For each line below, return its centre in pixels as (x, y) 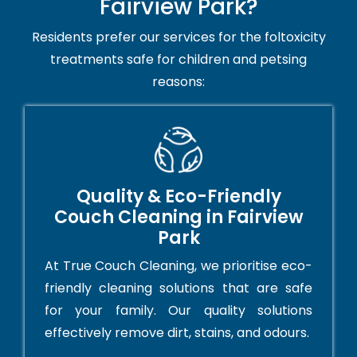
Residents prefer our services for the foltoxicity (178, 37)
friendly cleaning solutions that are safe (178, 288)
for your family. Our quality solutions (178, 311)
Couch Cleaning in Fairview (178, 218)
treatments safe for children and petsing (178, 60)
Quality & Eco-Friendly (178, 197)
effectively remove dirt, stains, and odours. (177, 333)
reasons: (178, 82)
